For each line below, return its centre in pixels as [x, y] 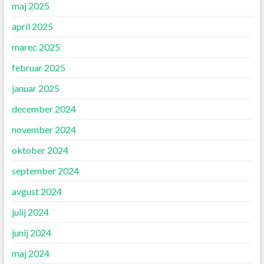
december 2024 [44, 109]
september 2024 [45, 171]
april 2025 [32, 27]
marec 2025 [36, 47]
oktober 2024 [40, 150]
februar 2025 [38, 68]
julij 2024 [30, 212]
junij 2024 [31, 233]
